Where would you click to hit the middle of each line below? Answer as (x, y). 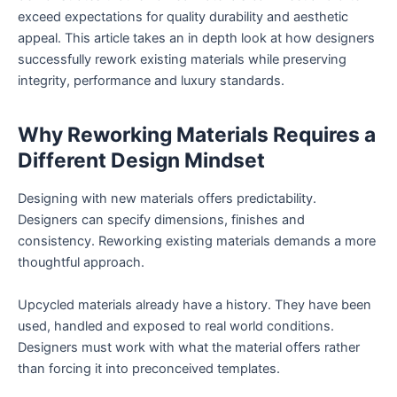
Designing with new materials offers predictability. (167, 199)
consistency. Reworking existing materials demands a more (197, 241)
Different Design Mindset (141, 160)
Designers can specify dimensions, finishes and (161, 220)
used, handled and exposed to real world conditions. (176, 326)
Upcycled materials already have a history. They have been (195, 304)
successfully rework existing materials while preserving (182, 60)
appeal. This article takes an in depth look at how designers (196, 39)
